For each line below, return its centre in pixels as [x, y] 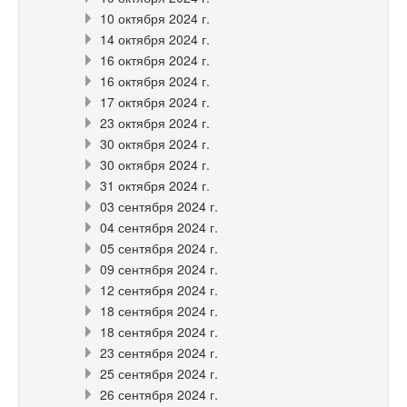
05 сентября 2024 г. [159, 248]
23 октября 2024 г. [155, 122]
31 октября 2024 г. [155, 185]
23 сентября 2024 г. [159, 352]
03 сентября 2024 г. [159, 206]
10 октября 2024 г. [155, 18]
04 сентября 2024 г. [159, 227]
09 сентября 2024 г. [159, 268]
